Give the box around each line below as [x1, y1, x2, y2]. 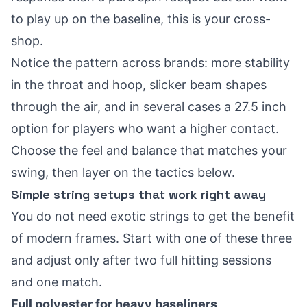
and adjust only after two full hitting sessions [11, 253, 271, 267]
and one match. [11, 275, 102, 289]
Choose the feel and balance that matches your [11, 143, 287, 158]
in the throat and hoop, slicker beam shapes [11, 77, 267, 92]
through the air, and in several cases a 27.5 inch [11, 99, 286, 114]
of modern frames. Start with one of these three [11, 231, 292, 245]
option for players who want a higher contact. [11, 121, 279, 136]
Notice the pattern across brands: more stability [11, 56, 290, 70]
